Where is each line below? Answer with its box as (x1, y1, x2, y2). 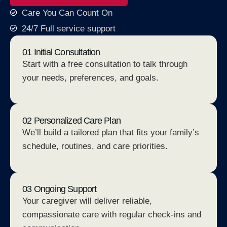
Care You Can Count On (21, 8, 112, 18)
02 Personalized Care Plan (22, 116, 121, 126)
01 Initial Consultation (22, 47, 100, 57)
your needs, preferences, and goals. (22, 72, 159, 83)
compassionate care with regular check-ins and (22, 210, 201, 220)
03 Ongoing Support (22, 184, 97, 195)
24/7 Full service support (21, 23, 116, 33)
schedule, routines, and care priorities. (22, 141, 168, 151)
